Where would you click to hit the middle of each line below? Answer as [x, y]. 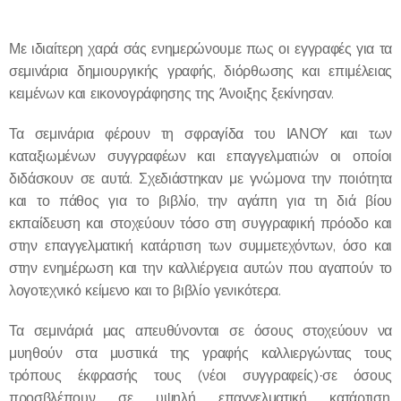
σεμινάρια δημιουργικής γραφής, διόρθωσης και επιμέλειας [200, 71]
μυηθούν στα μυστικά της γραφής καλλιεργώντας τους [200, 353]
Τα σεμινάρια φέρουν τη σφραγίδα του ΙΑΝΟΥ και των [200, 133]
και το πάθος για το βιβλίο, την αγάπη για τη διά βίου [200, 200]
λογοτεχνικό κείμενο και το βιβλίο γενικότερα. [145, 290]
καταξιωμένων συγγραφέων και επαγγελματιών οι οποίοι [200, 156]
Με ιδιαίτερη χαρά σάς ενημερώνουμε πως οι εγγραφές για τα [200, 48]
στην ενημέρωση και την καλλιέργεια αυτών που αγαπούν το [200, 268]
